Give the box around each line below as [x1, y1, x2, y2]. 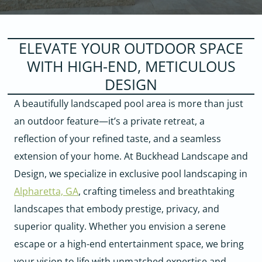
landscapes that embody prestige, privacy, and [14, 202, 219, 216]
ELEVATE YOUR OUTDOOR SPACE [19, 38, 243, 58]
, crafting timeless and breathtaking [78, 185, 235, 198]
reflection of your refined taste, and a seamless [14, 132, 221, 146]
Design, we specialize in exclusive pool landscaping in [14, 167, 247, 181]
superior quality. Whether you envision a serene [14, 220, 226, 233]
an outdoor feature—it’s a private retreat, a [14, 115, 205, 128]
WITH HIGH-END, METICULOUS [26, 56, 236, 77]
